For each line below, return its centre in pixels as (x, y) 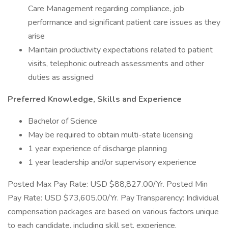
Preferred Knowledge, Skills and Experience (95, 99)
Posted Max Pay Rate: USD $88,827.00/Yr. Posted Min (108, 184)
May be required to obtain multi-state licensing (111, 135)
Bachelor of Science (63, 121)
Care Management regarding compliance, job (106, 9)
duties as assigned (61, 77)
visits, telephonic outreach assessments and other (116, 64)
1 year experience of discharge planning (97, 149)
